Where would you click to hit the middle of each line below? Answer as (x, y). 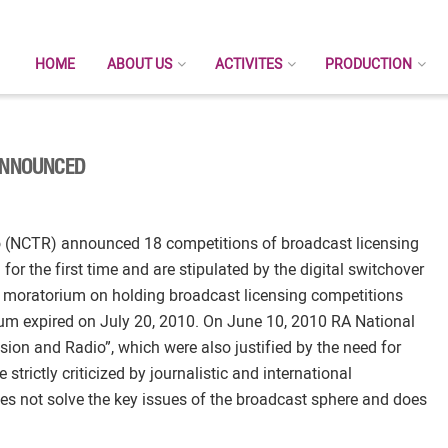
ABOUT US (139, 64)
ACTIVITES (248, 64)
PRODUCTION (368, 64)
